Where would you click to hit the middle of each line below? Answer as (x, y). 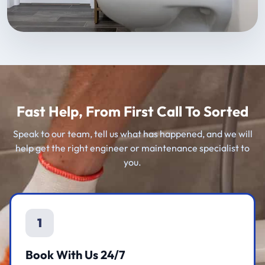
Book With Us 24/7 (75, 255)
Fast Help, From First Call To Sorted (132, 112)
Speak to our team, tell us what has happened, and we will (132, 134)
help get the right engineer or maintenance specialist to (132, 148)
